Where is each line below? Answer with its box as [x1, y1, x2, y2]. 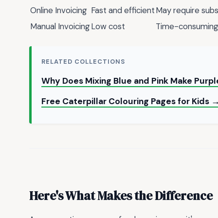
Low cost [91, 20, 125, 32]
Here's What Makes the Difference [29, 187, 213, 204]
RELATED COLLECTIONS [41, 57, 126, 66]
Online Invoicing [30, 4, 87, 16]
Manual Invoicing [30, 20, 90, 32]
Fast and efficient [91, 4, 155, 16]
